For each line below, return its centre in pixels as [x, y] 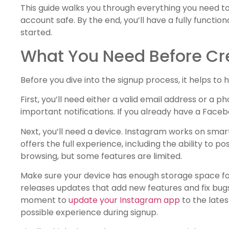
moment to [44, 200]
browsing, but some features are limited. [101, 156]
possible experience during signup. [89, 213]
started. [36, 33]
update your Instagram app [124, 200]
